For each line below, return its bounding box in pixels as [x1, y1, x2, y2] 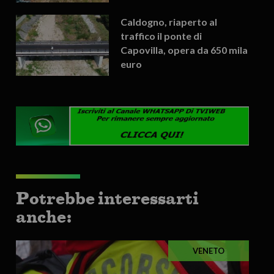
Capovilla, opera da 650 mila [120, 43, 248, 56]
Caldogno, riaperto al [120, 15, 218, 28]
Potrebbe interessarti [15, 188, 199, 208]
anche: [15, 206, 72, 226]
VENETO [193, 246, 225, 256]
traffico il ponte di [120, 29, 202, 42]
